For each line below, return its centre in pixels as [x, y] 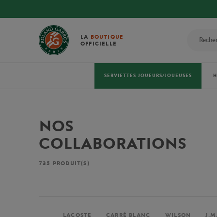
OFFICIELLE [99, 44]
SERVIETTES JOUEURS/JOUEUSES [148, 76]
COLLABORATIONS [113, 144]
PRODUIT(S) [70, 163]
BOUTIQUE [107, 37]
